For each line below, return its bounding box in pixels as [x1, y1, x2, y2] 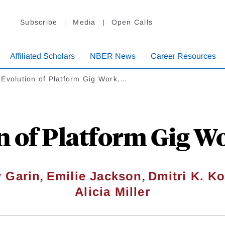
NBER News [90, 52, 136, 61]
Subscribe [20, 18, 58, 27]
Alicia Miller [75, 185, 150, 199]
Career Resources [151, 52, 216, 61]
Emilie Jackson [46, 169, 142, 183]
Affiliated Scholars [10, 52, 75, 61]
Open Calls [111, 18, 153, 27]
